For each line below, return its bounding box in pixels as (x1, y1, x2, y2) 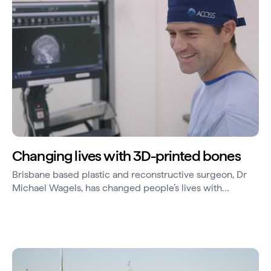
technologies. (12, 208, 70, 220)
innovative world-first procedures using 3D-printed (12, 195, 233, 207)
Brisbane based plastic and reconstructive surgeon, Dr (12, 168, 247, 180)
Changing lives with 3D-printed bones (12, 146, 241, 165)
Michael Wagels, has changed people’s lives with (12, 181, 222, 194)
